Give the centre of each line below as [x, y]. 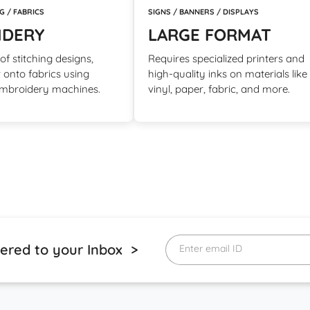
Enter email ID [210, 249]
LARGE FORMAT [210, 35]
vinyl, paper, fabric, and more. [219, 89]
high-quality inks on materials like [228, 74]
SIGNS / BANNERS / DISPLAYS [203, 12]
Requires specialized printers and [226, 59]
